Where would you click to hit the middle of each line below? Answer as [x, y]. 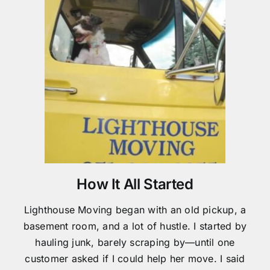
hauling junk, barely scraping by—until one [135, 242]
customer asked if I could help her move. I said [135, 258]
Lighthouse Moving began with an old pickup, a [135, 209]
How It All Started [135, 184]
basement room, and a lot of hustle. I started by [135, 226]
